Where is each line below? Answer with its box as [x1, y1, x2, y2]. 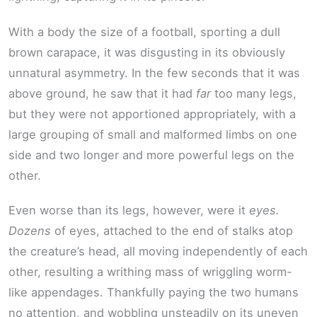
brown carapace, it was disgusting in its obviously [8, 45, 285, 59]
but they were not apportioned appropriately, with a [8, 106, 296, 121]
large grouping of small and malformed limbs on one [8, 127, 297, 142]
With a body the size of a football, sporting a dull [8, 24, 280, 39]
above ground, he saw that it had [8, 86, 196, 100]
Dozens [8, 224, 51, 238]
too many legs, [211, 86, 296, 100]
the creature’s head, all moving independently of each [8, 244, 308, 259]
